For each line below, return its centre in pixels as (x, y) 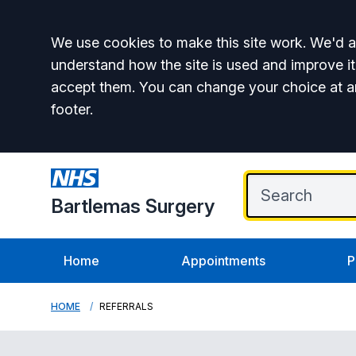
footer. (72, 109)
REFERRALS (126, 306)
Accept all (113, 47)
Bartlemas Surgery (133, 206)
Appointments (223, 261)
